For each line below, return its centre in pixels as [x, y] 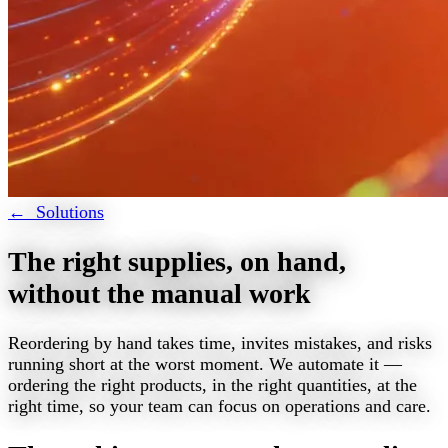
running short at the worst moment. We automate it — [205, 363]
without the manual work [159, 293]
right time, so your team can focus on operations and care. [219, 405]
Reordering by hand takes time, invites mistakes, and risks [220, 342]
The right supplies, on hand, [177, 261]
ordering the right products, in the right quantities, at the [212, 384]
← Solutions [56, 211]
